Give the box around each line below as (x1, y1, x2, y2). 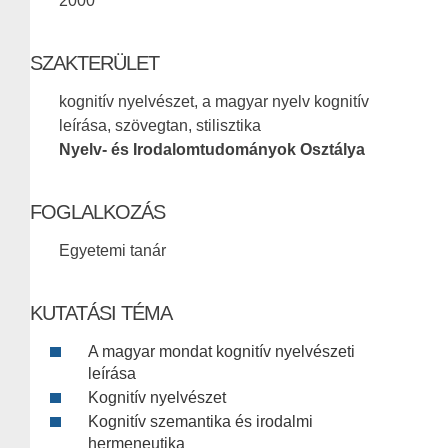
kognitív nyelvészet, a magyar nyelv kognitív (59, 93, 369, 111)
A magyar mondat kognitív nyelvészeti (88, 343, 355, 361)
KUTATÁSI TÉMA (30, 302, 172, 325)
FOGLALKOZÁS (30, 201, 165, 224)
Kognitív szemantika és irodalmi (88, 413, 313, 431)
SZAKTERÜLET (30, 52, 159, 75)
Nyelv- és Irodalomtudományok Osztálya (59, 141, 365, 159)
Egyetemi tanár (59, 242, 166, 260)
